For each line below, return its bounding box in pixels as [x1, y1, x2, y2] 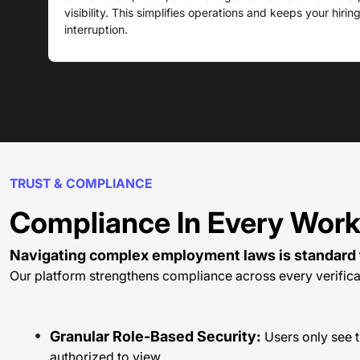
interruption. [64, 22, 128, 36]
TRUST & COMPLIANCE [10, 176, 153, 191]
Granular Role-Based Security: [50, 328, 261, 345]
